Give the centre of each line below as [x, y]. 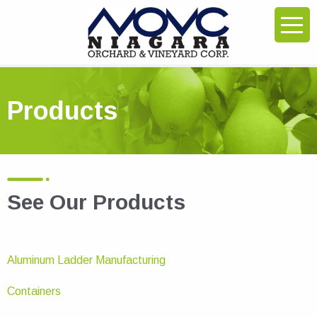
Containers [34, 291]
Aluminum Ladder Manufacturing [86, 260]
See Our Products [96, 202]
